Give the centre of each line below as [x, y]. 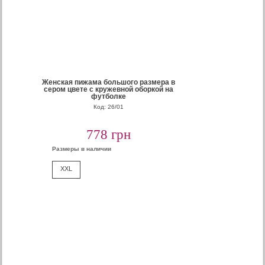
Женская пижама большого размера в [108, 82]
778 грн [108, 135]
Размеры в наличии [82, 149]
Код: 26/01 [108, 107]
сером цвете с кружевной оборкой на [108, 89]
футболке [108, 96]
